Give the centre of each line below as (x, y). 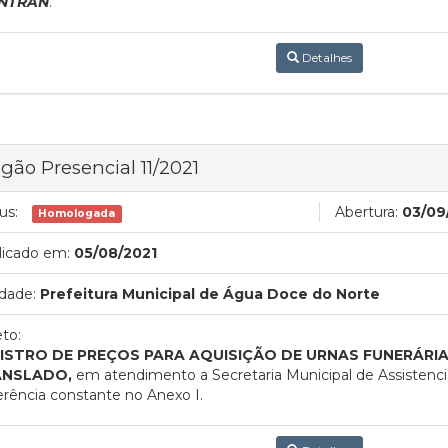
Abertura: (366, 211)
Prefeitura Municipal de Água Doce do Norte (210, 293)
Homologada (77, 213)
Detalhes (325, 57)
